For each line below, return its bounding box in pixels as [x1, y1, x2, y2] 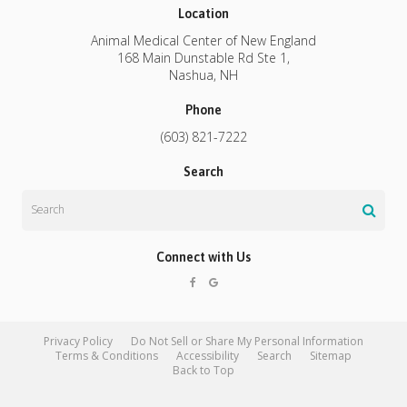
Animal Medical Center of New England [91, 31, 316, 49]
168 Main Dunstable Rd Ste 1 [117, 48, 287, 66]
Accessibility [176, 348, 239, 364]
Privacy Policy [44, 333, 113, 350]
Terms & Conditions [55, 348, 158, 364]
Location [178, 5, 229, 21]
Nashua [169, 65, 213, 84]
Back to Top [173, 362, 234, 379]
